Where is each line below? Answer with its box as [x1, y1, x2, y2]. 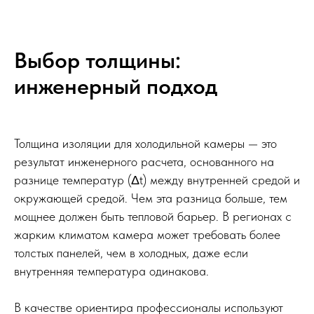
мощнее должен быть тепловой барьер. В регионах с [14, 208, 292, 224]
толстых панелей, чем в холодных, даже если [14, 245, 248, 260]
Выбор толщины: [14, 46, 181, 74]
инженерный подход [14, 72, 217, 100]
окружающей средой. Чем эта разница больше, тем [14, 190, 287, 205]
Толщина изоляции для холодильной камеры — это [14, 135, 277, 151]
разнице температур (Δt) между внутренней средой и [14, 172, 300, 187]
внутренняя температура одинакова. [14, 263, 209, 278]
